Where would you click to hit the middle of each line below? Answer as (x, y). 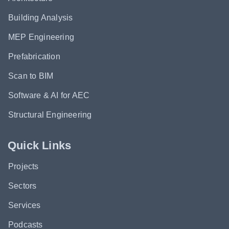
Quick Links (40, 146)
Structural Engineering (50, 115)
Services (25, 205)
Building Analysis (41, 18)
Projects (24, 167)
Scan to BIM (31, 76)
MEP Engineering (41, 37)
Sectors (22, 186)
